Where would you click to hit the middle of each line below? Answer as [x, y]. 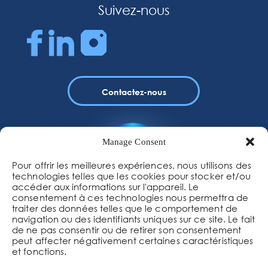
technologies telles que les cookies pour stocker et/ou [132, 176]
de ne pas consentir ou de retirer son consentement [127, 230]
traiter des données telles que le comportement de [125, 208]
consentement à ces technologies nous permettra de [130, 197]
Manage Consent [134, 141]
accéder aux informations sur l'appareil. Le [106, 187]
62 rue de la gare [137, 252]
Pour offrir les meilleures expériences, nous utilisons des [132, 165]
